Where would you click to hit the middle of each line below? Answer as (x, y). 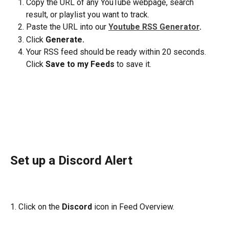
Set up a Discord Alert (71, 160)
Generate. (65, 39)
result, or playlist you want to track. (88, 15)
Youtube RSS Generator (154, 27)
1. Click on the (36, 207)
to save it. (133, 64)
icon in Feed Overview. (133, 207)
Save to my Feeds (80, 64)
